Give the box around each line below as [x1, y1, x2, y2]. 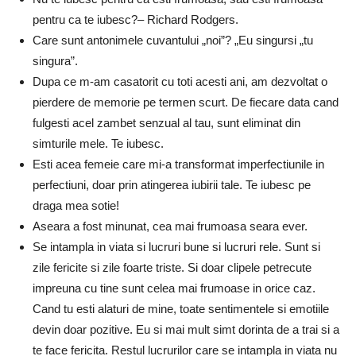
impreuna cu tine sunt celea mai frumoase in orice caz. [33, 281, 315, 295]
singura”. [33, 53, 78, 68]
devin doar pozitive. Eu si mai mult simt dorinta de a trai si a [33, 322, 339, 336]
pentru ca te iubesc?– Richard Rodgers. [33, 12, 238, 26]
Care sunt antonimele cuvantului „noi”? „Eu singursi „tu [33, 33, 313, 47]
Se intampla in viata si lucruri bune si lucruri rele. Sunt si [33, 239, 320, 253]
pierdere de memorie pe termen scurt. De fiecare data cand [33, 95, 339, 109]
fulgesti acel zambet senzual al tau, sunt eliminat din [33, 115, 300, 130]
